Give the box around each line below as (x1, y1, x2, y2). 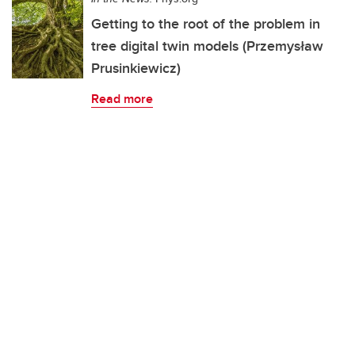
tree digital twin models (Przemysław (91, 36, 323, 56)
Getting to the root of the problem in (91, 13, 320, 34)
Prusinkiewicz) (91, 58, 181, 78)
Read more (91, 90, 153, 108)
